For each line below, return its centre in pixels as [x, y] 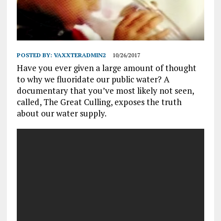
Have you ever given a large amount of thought [106, 68]
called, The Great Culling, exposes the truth [99, 102]
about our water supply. [61, 113]
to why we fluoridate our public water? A [93, 79]
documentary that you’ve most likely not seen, [105, 91]
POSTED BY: [35, 55]
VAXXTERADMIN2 [80, 55]
